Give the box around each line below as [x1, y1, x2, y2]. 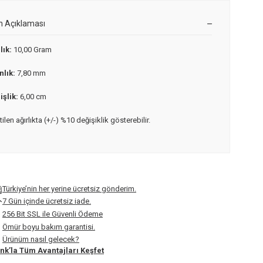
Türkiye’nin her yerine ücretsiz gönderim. [2, 184, 136, 193]
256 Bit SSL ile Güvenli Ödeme [2, 210, 103, 219]
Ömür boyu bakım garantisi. [2, 222, 95, 232]
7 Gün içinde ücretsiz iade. [2, 197, 91, 206]
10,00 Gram [12, 45, 52, 54]
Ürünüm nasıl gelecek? [2, 235, 79, 244]
